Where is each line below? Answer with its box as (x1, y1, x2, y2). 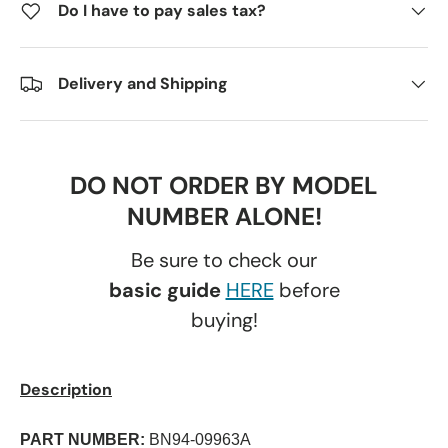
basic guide (108, 277, 226, 304)
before (273, 277, 340, 304)
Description (20, 379, 112, 401)
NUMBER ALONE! (126, 201, 322, 234)
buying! (190, 307, 258, 334)
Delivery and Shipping (58, 72, 228, 94)
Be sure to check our (131, 247, 317, 274)
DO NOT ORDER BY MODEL (70, 170, 378, 203)
